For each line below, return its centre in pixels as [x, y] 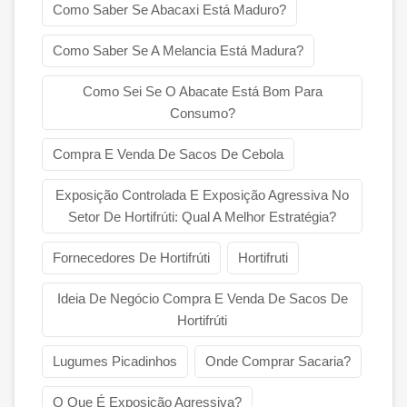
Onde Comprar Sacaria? [278, 362]
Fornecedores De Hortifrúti [131, 258]
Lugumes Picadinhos [115, 362]
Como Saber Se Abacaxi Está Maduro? [169, 10]
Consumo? [202, 114]
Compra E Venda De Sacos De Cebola [168, 154]
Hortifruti [263, 258]
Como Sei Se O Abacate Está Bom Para [202, 92]
